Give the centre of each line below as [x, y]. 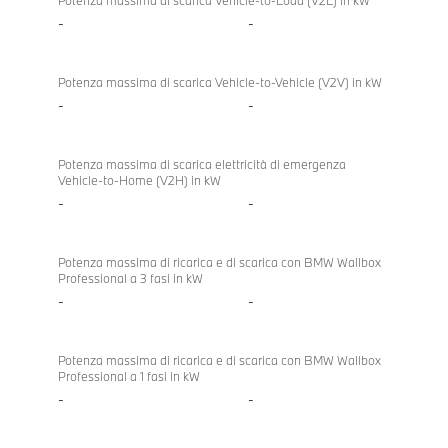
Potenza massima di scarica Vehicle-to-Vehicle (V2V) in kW [220, 82]
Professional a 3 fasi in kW [130, 278]
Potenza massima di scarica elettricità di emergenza [202, 164]
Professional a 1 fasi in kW [129, 376]
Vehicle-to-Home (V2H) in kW [139, 180]
